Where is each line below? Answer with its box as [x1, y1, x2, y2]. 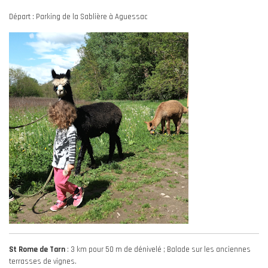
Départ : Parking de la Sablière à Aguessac [9, 12, 148, 22]
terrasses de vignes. [9, 257, 77, 266]
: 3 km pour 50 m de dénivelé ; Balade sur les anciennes [67, 245, 251, 254]
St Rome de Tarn [9, 245, 67, 254]
